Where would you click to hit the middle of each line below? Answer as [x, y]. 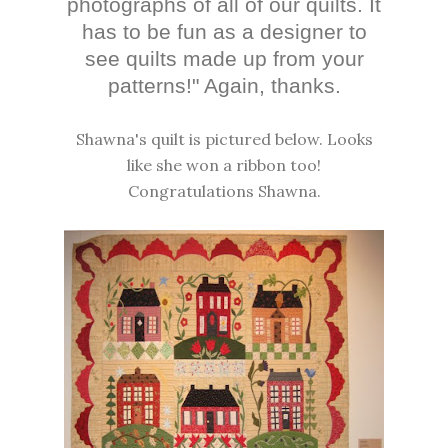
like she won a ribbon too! [224, 165]
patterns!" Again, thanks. [224, 86]
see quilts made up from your [224, 59]
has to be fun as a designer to [224, 32]
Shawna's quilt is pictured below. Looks [224, 139]
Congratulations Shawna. [224, 191]
